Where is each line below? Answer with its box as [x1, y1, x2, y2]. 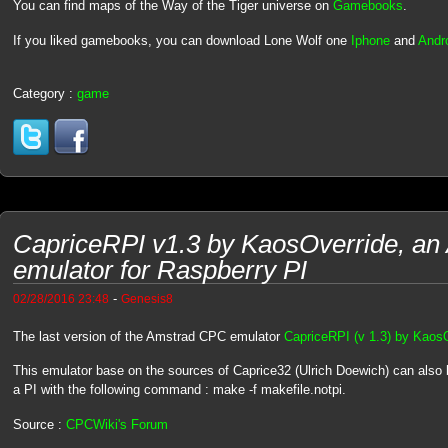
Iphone [350, 32, 390, 48]
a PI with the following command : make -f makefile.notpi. [12, 382, 346, 398]
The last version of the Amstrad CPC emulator [12, 328, 284, 344]
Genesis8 [120, 291, 173, 305]
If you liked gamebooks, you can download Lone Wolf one [12, 32, 351, 48]
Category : [12, 86, 77, 102]
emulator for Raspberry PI [12, 254, 307, 285]
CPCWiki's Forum [65, 416, 168, 432]
